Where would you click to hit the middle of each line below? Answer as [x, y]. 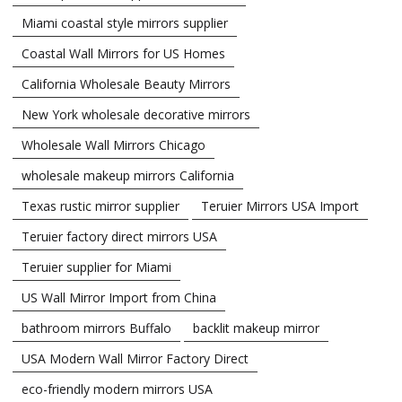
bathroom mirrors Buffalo [96, 328]
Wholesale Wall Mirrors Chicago [114, 144]
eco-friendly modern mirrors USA [117, 389]
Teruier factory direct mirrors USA [119, 236]
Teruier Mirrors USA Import [280, 205]
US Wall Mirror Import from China [119, 297]
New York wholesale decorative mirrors [136, 114]
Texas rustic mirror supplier [100, 205]
